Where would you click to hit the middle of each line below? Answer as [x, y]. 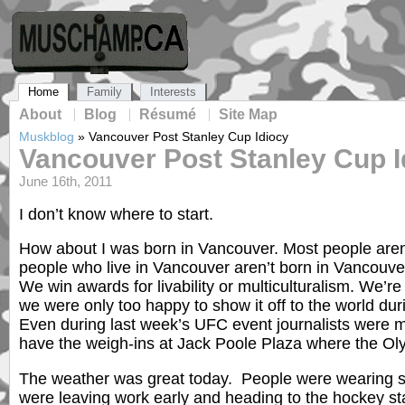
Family [104, 92]
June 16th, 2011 [66, 182]
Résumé [168, 114]
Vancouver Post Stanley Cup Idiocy [188, 137]
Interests [173, 92]
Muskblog [47, 137]
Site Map [248, 114]
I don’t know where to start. [116, 214]
